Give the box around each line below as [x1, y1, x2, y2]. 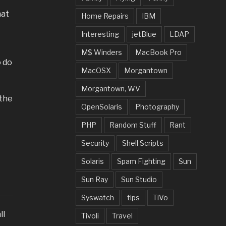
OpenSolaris [81, 102, 123, 111]
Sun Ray [81, 175, 108, 184]
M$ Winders [81, 47, 123, 56]
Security [81, 138, 109, 147]
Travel [112, 211, 133, 220]
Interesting [81, 29, 120, 38]
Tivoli [81, 211, 99, 220]
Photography [135, 102, 180, 111]
